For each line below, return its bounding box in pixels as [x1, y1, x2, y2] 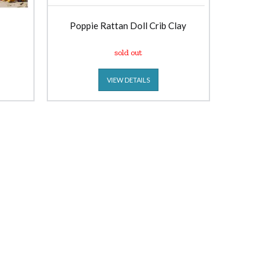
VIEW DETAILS [106, 76, 150, 84]
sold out [114, 47, 143, 58]
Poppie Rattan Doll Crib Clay [70, 20, 187, 31]
